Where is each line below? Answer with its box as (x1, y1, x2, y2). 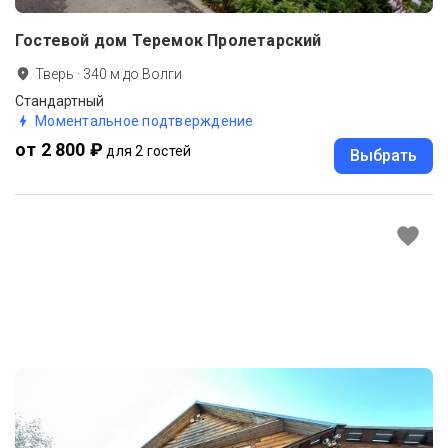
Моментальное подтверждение (35, 113, 254, 130)
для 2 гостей (106, 143, 192, 160)
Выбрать (350, 146, 417, 166)
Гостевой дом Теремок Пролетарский (15, 31, 322, 51)
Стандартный (15, 93, 104, 110)
